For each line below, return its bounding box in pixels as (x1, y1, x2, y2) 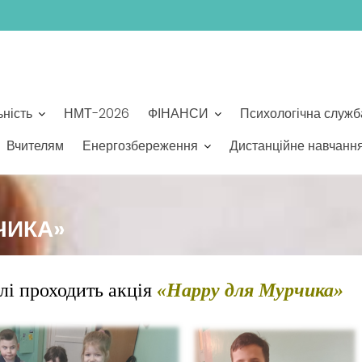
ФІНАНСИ (148, 104, 208, 123)
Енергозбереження (82, 137, 198, 155)
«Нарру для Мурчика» (157, 280, 344, 301)
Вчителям (6, 137, 64, 155)
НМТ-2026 (64, 104, 129, 123)
